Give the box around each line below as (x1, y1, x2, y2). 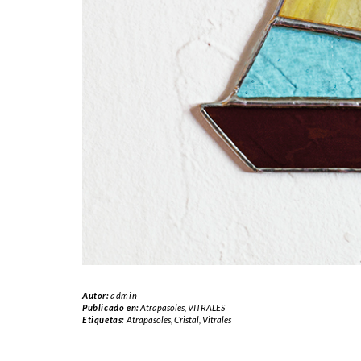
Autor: (82, 289, 111, 301)
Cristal (173, 313, 199, 325)
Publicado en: (82, 301, 141, 313)
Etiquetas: (82, 313, 127, 325)
